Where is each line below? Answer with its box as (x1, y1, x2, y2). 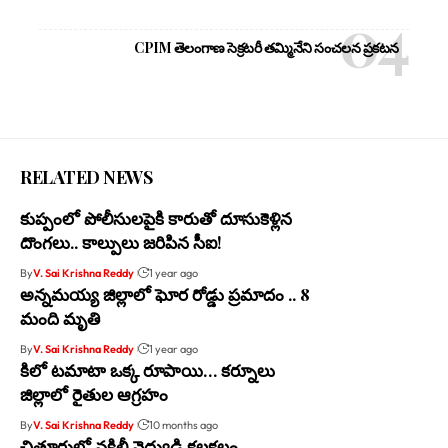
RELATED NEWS (20, 164, 152, 189)
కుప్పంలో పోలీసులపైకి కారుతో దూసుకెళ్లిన (20, 206, 292, 229)
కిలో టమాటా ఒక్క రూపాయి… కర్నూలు (20, 358, 275, 381)
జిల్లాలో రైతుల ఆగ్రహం (20, 382, 168, 405)
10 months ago (148, 417, 218, 432)
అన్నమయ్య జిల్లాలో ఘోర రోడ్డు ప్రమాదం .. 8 (20, 282, 310, 305)
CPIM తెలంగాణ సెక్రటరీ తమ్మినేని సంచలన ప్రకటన (134, 37, 399, 57)
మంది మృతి (20, 306, 100, 329)
